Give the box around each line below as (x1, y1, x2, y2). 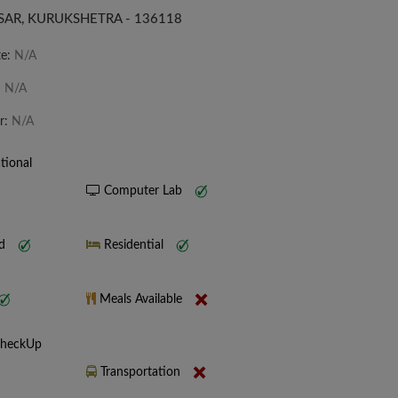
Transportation (97, 366, 184, 379)
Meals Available (96, 293, 186, 306)
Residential (100, 239, 167, 252)
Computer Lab (100, 185, 186, 198)
